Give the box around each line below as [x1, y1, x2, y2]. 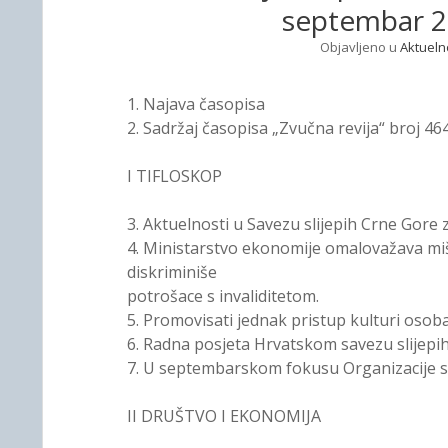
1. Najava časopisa [126, 93, 265, 115]
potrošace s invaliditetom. [126, 285, 319, 307]
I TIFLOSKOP [126, 165, 222, 187]
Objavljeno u [320, 38, 400, 56]
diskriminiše [126, 261, 217, 283]
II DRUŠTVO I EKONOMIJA [126, 405, 321, 427]
